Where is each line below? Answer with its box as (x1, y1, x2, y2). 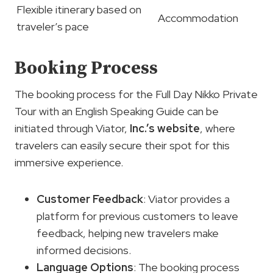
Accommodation (158, 11, 238, 26)
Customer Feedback (37, 192, 143, 207)
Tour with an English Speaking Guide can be (15, 104, 219, 119)
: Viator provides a (143, 192, 230, 207)
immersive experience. (15, 155, 123, 170)
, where (200, 121, 235, 136)
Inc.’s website (130, 121, 200, 136)
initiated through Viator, (15, 121, 130, 136)
